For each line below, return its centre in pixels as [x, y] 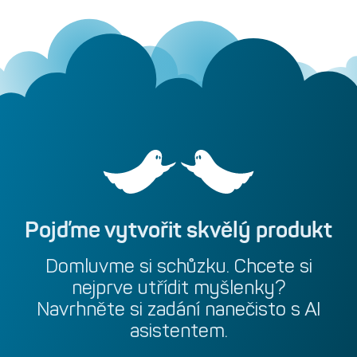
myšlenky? [239, 288]
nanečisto [245, 309]
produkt [294, 230]
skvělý [219, 230]
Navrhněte [81, 309]
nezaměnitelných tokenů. [88, 19]
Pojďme [63, 230]
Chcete [264, 266]
